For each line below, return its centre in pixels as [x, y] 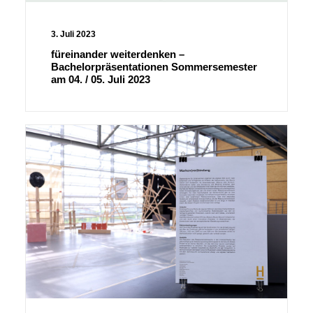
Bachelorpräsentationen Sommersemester [154, 66]
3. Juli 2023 [73, 34]
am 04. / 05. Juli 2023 [101, 79]
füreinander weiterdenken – [118, 54]
